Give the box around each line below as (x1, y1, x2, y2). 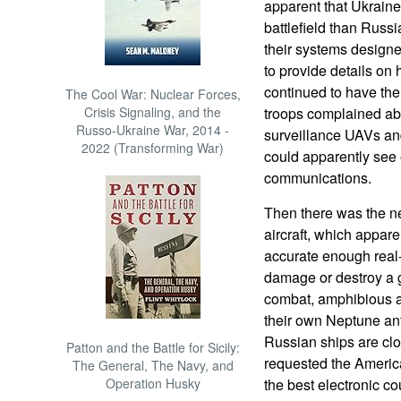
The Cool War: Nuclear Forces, (64, 85, 241, 103)
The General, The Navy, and (72, 356, 234, 374)
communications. (263, 167, 371, 188)
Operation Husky (105, 374, 200, 392)
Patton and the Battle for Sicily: (65, 338, 240, 356)
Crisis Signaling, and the (84, 103, 222, 121)
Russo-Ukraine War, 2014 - (76, 121, 230, 139)
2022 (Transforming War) (81, 139, 225, 157)
